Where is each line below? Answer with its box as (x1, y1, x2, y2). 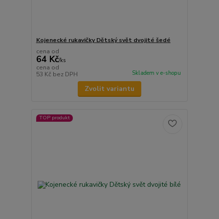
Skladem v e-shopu (131, 69, 181, 77)
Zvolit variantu (84, 84, 134, 93)
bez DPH (52, 70, 78, 78)
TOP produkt (39, 114, 70, 122)
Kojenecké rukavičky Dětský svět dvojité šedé (36, 36, 171, 44)
